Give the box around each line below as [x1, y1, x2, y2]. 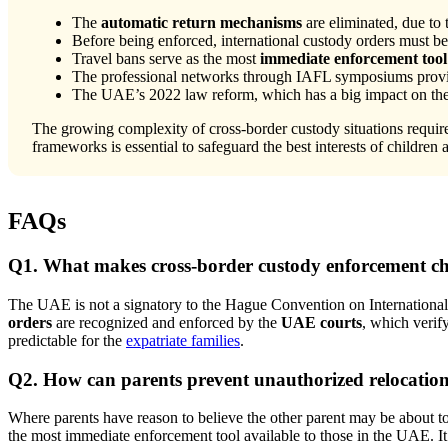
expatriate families [126, 331, 240, 349]
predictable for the [8, 331, 126, 349]
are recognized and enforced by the [52, 313, 281, 331]
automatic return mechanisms [101, 14, 302, 32]
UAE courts [281, 313, 362, 331]
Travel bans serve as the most [72, 50, 260, 68]
